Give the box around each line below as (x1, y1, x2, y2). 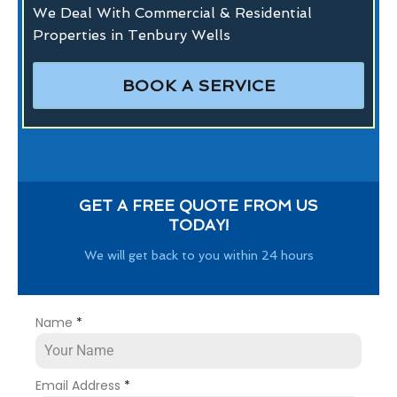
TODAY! (167, 215, 229, 234)
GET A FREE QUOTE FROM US (78, 196, 318, 214)
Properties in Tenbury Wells (33, 26, 230, 43)
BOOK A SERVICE (121, 75, 276, 95)
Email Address (35, 376, 124, 394)
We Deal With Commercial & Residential (33, 4, 312, 21)
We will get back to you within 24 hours (83, 247, 314, 262)
